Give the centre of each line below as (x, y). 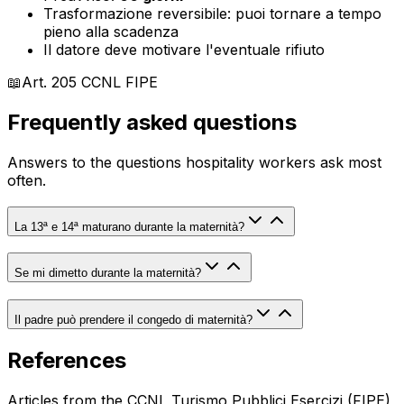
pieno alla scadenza (111, 32)
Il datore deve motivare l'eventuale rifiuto (184, 50)
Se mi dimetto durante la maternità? (108, 273)
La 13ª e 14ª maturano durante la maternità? (129, 226)
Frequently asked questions (152, 123)
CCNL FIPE (117, 83)
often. (27, 180)
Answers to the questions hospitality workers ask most (194, 162)
